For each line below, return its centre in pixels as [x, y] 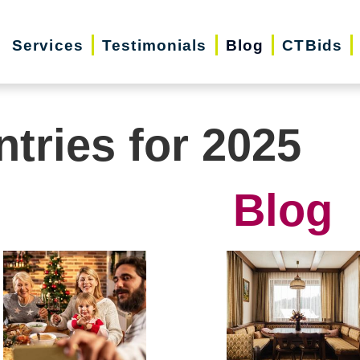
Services [47, 45]
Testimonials [155, 45]
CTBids [313, 45]
